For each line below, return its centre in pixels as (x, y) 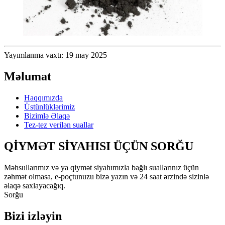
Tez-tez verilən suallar (59, 125)
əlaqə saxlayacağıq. (35, 185)
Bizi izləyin (33, 216)
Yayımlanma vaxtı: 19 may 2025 (55, 55)
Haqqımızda (43, 97)
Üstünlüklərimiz (49, 106)
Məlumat (28, 76)
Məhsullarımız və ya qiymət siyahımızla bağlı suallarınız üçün (101, 167)
